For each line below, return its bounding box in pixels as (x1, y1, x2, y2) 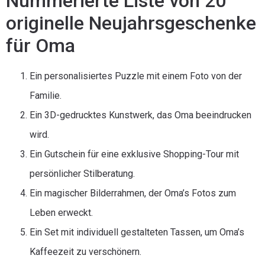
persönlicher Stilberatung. (30, 168, 135, 179)
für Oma (6, 34, 75, 57)
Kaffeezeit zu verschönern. (30, 246, 141, 257)
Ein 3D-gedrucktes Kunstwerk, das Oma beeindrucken (30, 109, 251, 121)
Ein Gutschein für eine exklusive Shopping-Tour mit (30, 148, 239, 160)
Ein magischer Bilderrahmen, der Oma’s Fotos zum (30, 188, 236, 199)
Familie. (30, 90, 62, 101)
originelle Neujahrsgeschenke (6, 12, 256, 34)
